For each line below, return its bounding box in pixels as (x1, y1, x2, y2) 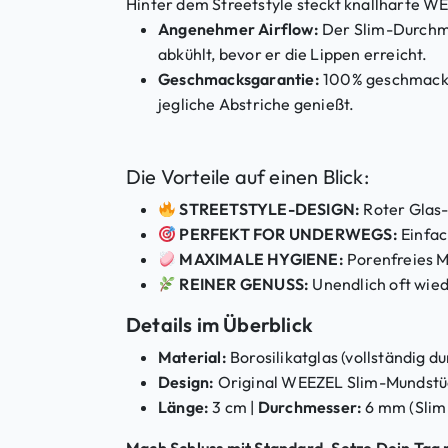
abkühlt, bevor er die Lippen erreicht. (158, 44, 428, 65)
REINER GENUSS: (179, 274, 310, 295)
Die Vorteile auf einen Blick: (126, 164, 369, 190)
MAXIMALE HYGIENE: (179, 249, 344, 270)
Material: (158, 347, 227, 368)
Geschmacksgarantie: (158, 69, 320, 90)
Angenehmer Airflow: (158, 19, 319, 40)
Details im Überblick (126, 312, 313, 338)
